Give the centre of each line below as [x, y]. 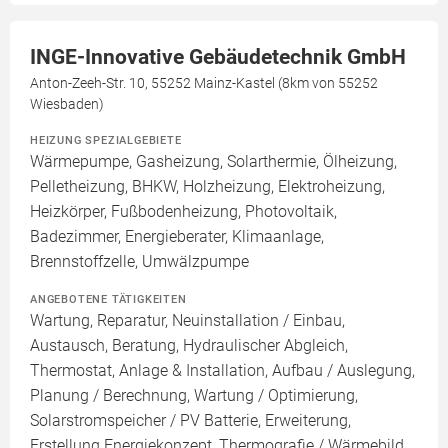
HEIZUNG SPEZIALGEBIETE [106, 140]
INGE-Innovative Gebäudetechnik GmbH [218, 57]
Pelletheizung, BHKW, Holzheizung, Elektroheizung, [207, 186]
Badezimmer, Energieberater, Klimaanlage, [177, 236]
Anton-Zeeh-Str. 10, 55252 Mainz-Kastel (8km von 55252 [204, 83]
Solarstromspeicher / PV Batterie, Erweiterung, [190, 420]
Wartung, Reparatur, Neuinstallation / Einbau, [187, 320]
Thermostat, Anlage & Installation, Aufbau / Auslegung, [222, 370]
